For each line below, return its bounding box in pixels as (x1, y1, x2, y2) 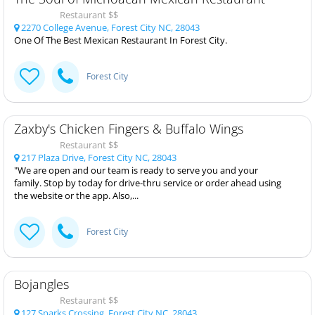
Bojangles (14, 275, 69, 292)
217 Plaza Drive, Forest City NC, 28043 (19, 150, 176, 164)
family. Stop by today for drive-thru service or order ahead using (14, 176, 281, 189)
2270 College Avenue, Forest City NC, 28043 (19, 20, 200, 34)
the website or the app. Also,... (14, 188, 139, 202)
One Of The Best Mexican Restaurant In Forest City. (14, 33, 227, 46)
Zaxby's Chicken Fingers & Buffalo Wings (14, 120, 243, 137)
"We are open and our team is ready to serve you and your (14, 163, 258, 176)
